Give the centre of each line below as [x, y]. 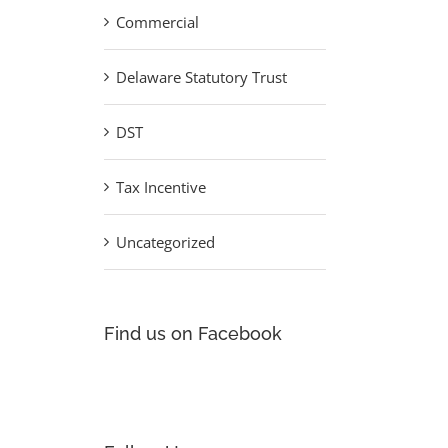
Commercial [157, 21]
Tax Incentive [160, 186]
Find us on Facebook [192, 333]
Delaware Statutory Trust [201, 76]
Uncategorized [165, 241]
